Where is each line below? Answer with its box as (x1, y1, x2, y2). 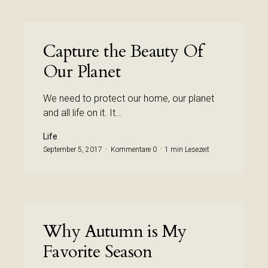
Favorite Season (43, 240, 152, 264)
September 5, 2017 (43, 145, 102, 154)
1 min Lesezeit (165, 145, 209, 154)
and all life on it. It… (43, 107, 121, 118)
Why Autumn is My (43, 220, 187, 243)
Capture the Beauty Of (43, 39, 203, 63)
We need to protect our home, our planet (43, 93, 214, 104)
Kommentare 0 (111, 145, 157, 154)
